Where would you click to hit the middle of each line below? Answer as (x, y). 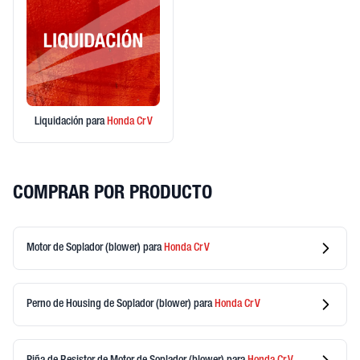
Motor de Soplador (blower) (85, 248)
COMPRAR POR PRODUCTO (112, 194)
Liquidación (60, 122)
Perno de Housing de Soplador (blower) (110, 304)
